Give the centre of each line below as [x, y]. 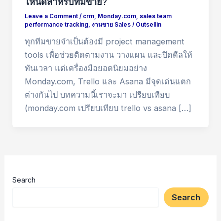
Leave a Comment [51, 17]
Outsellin [148, 25]
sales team [155, 17]
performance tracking [56, 25]
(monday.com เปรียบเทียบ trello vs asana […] [108, 108]
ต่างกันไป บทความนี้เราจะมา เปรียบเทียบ [97, 95]
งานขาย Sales [111, 25]
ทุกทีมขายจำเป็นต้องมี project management [104, 42]
